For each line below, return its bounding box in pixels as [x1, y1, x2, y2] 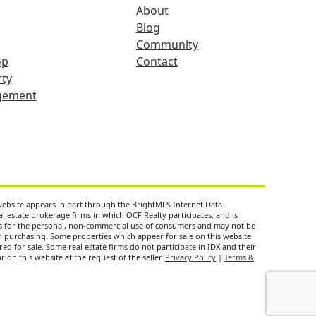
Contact [135, 54, 178, 70]
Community [135, 37, 198, 53]
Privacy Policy [165, 252, 216, 263]
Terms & [224, 252, 254, 263]
